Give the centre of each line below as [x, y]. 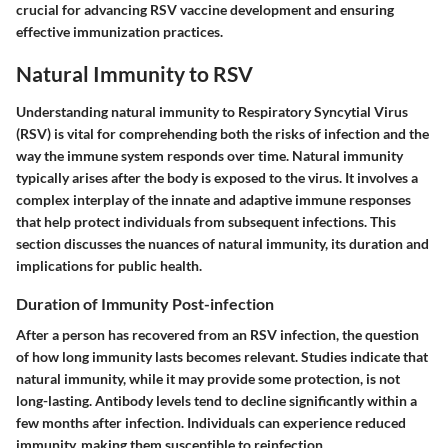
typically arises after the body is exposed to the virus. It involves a [217, 177]
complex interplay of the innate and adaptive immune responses [213, 199]
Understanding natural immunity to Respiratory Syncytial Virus [212, 111]
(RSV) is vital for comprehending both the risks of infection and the [222, 133]
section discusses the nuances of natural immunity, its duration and [222, 243]
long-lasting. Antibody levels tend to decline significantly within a [216, 401]
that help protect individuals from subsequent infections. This [206, 221]
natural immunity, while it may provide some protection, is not [208, 379]
